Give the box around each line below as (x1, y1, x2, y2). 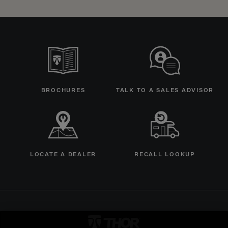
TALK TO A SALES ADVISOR (116, 88, 214, 94)
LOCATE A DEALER (30, 152, 97, 158)
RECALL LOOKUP (134, 152, 195, 158)
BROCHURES (41, 88, 85, 94)
